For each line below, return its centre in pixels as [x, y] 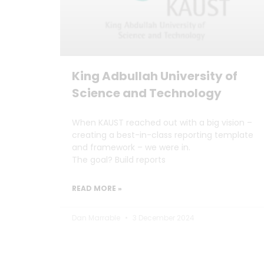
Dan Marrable [97, 217]
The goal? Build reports [119, 159]
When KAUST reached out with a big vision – [162, 122]
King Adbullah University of [155, 76]
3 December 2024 [163, 217]
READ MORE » [97, 188]
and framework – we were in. [131, 147]
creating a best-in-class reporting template [163, 135]
